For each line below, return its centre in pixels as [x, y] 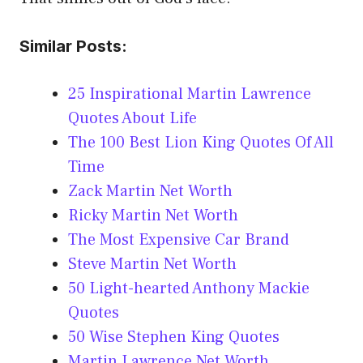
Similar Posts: [73, 47]
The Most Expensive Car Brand [179, 240]
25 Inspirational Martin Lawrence [190, 94]
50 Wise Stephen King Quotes [174, 337]
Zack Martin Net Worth [150, 192]
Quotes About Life [132, 119]
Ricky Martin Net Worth [153, 216]
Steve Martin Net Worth [152, 265]
